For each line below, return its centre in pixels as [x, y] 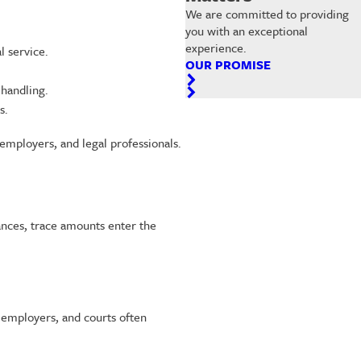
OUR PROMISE [228, 65]
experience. [216, 48]
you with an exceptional [246, 31]
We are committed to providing [267, 14]
